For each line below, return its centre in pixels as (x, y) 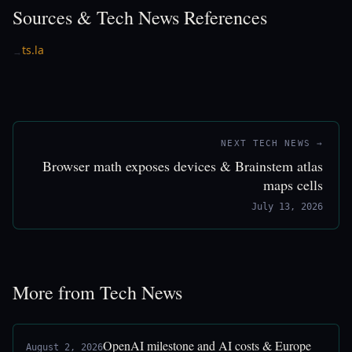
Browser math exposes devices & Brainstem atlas (183, 166)
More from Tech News (97, 292)
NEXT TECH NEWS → (272, 143)
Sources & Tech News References (140, 17)
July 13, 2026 (287, 207)
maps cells (293, 185)
